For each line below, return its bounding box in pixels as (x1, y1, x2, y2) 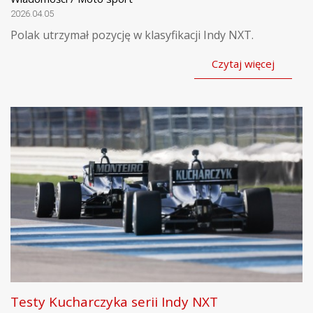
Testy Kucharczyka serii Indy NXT (10, 293, 218, 312)
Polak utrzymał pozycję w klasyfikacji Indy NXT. (10, 27, 254, 43)
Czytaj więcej (212, 57, 275, 71)
